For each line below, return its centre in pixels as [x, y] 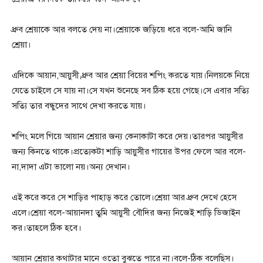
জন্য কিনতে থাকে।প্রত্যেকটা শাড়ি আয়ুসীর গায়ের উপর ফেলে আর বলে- [129, 152]
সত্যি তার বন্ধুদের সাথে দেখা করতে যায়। [79, 106]
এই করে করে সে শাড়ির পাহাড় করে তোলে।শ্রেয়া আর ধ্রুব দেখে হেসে [124, 198]
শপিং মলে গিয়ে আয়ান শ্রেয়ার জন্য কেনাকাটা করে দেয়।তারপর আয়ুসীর [127, 136]
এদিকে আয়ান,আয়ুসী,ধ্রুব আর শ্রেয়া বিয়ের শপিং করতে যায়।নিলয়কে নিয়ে [131, 75]
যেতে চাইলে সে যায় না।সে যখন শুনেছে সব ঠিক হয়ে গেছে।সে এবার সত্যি [130, 91]
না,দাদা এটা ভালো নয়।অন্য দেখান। [71, 167]
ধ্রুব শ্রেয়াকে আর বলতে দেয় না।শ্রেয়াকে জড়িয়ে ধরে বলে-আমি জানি [122, 30]
